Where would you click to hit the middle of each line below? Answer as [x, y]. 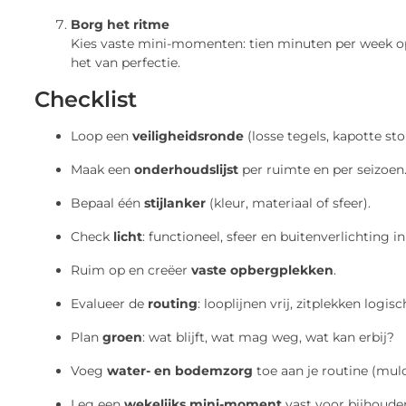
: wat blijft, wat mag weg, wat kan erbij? [268, 337]
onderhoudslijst [186, 169]
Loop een [101, 135]
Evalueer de [109, 303]
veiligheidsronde [188, 135]
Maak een [102, 169]
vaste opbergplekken [262, 270]
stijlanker [175, 203]
